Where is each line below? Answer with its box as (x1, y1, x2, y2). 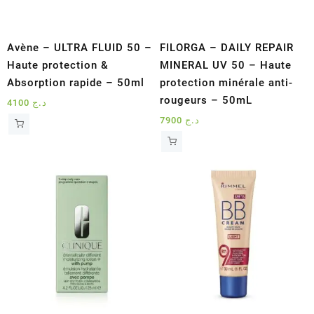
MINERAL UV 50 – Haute (160, 58, 292, 71)
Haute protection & (7, 58, 109, 71)
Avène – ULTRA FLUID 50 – (7, 41, 152, 54)
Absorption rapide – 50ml (7, 76, 144, 89)
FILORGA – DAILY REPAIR (160, 41, 294, 54)
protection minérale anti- (160, 76, 294, 89)
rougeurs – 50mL (160, 93, 253, 107)
